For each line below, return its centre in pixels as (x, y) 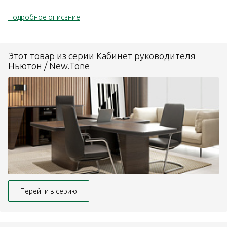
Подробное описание (44, 17)
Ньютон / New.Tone (49, 66)
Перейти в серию (49, 191)
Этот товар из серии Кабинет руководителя (102, 56)
